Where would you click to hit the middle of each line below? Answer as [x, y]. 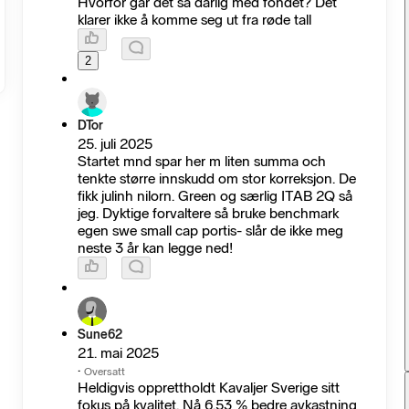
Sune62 [100, 334]
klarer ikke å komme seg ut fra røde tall [195, 19]
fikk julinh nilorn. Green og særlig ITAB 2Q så [215, 195]
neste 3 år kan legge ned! [156, 247]
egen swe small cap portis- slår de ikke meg [211, 230]
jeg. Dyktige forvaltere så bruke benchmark [209, 213]
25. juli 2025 [115, 143]
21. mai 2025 [119, 352]
